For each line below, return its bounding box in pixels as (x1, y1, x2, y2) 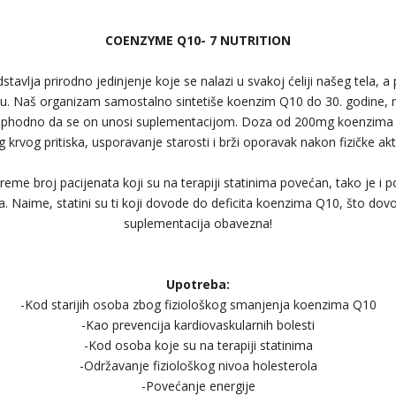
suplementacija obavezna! (124, 215, 272, 232)
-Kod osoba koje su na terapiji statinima (83, 337, 313, 354)
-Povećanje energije (141, 377, 255, 394)
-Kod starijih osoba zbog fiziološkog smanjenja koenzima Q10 (19, 296, 377, 313)
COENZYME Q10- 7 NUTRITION (105, 32, 291, 49)
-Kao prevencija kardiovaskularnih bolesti (81, 316, 315, 333)
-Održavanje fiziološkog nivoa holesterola (79, 357, 317, 374)
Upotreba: (166, 276, 230, 293)
